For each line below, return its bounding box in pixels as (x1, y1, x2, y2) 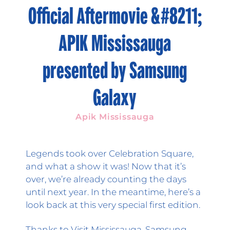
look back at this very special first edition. (25, 199, 200, 210)
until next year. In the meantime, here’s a (25, 186, 201, 197)
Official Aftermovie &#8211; (28, 3, 202, 29)
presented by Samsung (43, 57, 187, 84)
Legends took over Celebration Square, (25, 147, 194, 159)
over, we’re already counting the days (25, 173, 186, 184)
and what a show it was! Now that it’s (25, 160, 186, 171)
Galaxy (93, 84, 137, 111)
